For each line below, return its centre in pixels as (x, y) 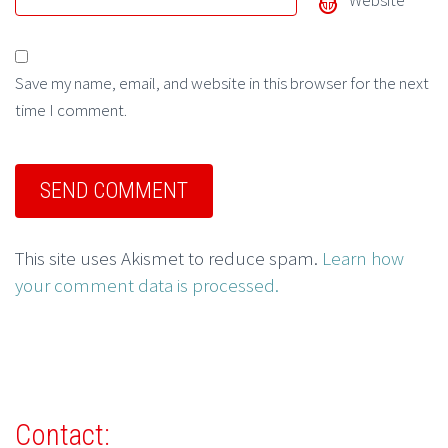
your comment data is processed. (147, 285)
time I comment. (71, 110)
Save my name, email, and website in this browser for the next (222, 83)
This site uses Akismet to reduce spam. (168, 258)
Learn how (363, 258)
